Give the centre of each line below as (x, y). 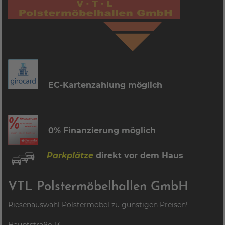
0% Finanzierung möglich (97, 130)
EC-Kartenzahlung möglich (100, 85)
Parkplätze (69, 155)
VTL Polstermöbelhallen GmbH (98, 187)
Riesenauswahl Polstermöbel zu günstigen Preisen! (98, 205)
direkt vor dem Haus (140, 155)
